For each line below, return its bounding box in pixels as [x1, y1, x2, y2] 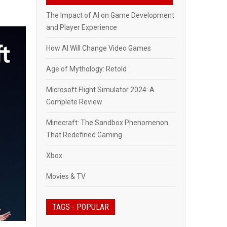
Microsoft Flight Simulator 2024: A [46, 86, 155, 94]
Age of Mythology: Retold [46, 65, 127, 73]
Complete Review [46, 98, 102, 106]
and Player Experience [46, 23, 117, 31]
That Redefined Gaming [46, 131, 122, 139]
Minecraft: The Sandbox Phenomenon [46, 119, 168, 127]
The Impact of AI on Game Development [46, 11, 174, 19]
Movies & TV [46, 172, 86, 180]
